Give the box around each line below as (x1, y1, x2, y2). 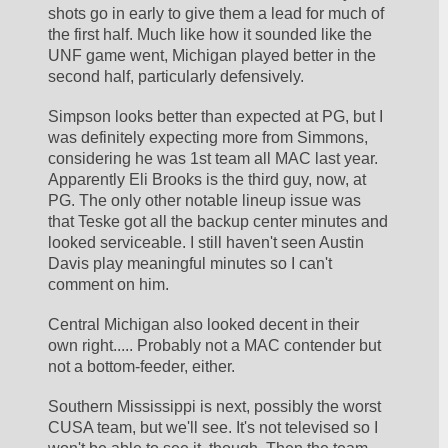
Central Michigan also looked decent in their (48, 315, 360, 333)
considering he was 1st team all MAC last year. (48, 150, 379, 168)
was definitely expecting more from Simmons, (48, 129, 369, 147)
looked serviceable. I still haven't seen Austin (48, 234, 365, 252)
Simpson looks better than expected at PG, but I (48, 108, 384, 126)
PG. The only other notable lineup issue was (48, 192, 362, 210)
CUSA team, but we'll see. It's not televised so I (48, 418, 379, 436)
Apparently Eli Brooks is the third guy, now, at (48, 171, 367, 189)
